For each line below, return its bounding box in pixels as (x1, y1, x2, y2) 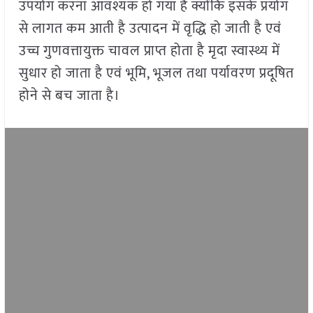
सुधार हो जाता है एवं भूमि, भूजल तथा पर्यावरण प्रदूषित (18, 61, 294, 86)
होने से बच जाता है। (18, 84, 120, 108)
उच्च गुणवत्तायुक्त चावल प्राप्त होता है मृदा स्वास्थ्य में (18, 39, 280, 64)
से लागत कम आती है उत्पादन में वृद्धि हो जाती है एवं (18, 17, 282, 41)
